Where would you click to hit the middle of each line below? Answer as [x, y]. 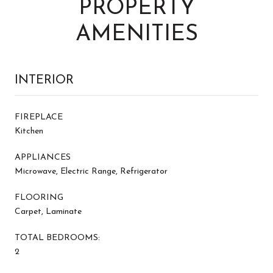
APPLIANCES [43, 157]
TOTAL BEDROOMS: [57, 238]
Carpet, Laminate [48, 211]
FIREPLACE [39, 117]
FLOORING [39, 197]
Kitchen [29, 131]
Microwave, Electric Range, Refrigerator [91, 171]
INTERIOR [44, 80]
